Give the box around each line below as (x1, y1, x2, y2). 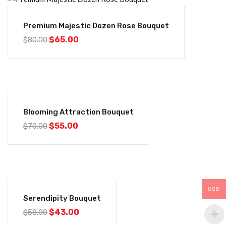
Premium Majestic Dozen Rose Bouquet (23, 21, 169, 30)
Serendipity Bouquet (23, 194, 101, 203)
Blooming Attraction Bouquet (23, 107, 134, 117)
